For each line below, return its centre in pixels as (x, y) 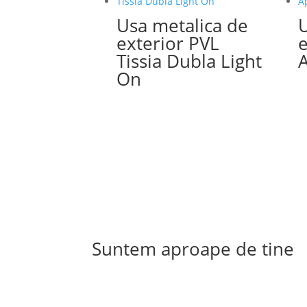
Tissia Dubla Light (189, 61)
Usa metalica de (182, 26)
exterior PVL (168, 44)
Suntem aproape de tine (193, 248)
